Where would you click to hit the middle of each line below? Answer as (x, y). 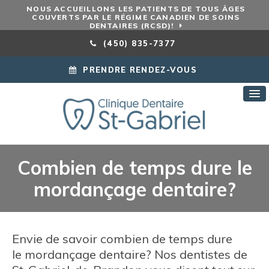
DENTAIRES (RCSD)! (131, 26)
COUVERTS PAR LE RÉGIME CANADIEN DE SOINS (136, 17)
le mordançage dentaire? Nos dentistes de (130, 254)
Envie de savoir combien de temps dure (122, 238)
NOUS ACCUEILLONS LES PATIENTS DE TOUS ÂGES (136, 9)
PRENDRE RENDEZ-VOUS (140, 70)
